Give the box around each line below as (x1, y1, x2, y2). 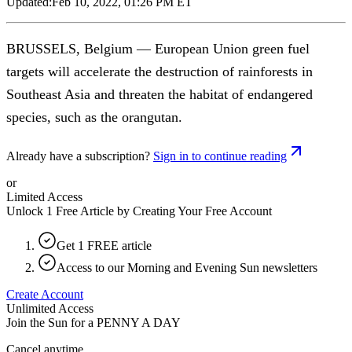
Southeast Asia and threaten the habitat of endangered (6, 86, 313, 102)
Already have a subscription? (6, 148, 150, 163)
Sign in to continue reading (153, 148, 287, 163)
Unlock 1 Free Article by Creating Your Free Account (6, 203, 272, 218)
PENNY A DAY (97, 315, 181, 329)
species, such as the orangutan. (6, 108, 182, 125)
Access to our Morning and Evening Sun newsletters (57, 260, 317, 274)
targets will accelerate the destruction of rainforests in (6, 63, 313, 79)
